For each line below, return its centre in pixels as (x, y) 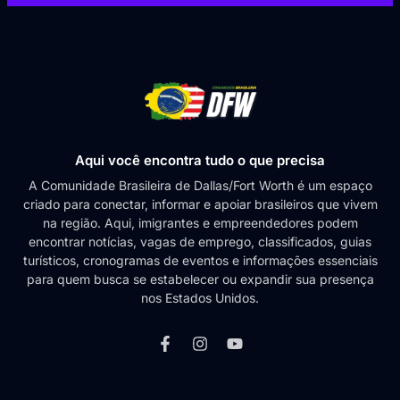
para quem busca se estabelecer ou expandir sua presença (200, 279)
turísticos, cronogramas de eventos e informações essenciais (200, 261)
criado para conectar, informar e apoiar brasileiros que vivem (200, 204)
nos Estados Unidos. (200, 298)
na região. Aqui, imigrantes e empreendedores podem (200, 223)
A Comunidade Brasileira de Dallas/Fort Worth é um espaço (200, 186)
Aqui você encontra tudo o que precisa (200, 161)
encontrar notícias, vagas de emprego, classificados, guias (200, 242)
